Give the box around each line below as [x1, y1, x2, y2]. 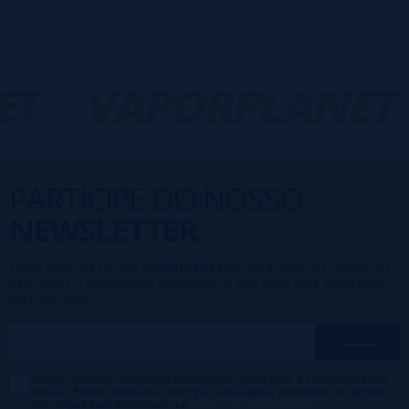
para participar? [9, 288, 100, 307]
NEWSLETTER [9, 208, 198, 251]
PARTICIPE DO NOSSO [9, 177, 303, 220]
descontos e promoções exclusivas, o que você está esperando [9, 273, 386, 291]
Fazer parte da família [9, 257, 142, 276]
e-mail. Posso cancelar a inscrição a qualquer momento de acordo [30, 383, 388, 399]
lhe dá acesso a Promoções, [223, 257, 395, 276]
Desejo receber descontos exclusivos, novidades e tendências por [30, 370, 388, 386]
